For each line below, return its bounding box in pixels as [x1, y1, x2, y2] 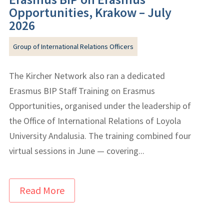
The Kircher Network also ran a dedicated [9, 69, 165, 81]
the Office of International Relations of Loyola [9, 114, 181, 126]
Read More [19, 183, 65, 196]
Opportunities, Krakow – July [9, 3, 172, 20]
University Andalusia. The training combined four [9, 129, 191, 141]
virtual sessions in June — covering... [9, 144, 145, 156]
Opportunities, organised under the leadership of [9, 99, 191, 111]
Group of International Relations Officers [13, 41, 134, 51]
